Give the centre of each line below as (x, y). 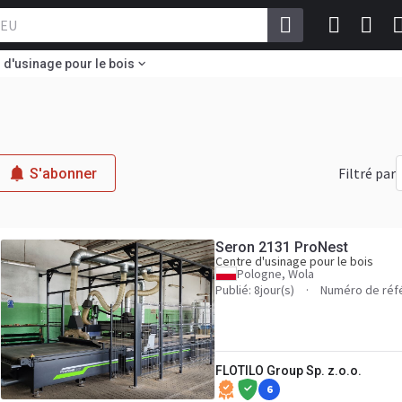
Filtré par (367, 173)
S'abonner (63, 173)
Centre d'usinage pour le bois (294, 261)
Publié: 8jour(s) (255, 290)
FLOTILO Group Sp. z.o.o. (288, 371)
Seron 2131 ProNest (282, 247)
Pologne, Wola (275, 274)
